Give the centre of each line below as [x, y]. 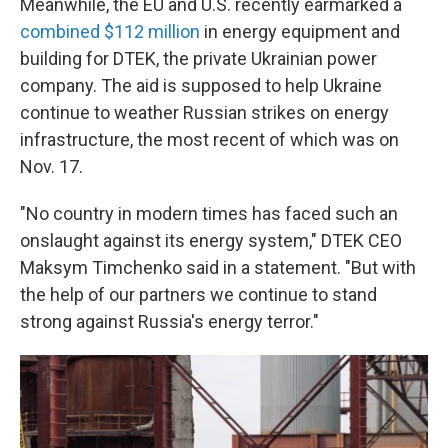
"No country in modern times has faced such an [209, 213]
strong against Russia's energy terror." [169, 321]
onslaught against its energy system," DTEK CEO [211, 240]
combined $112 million [110, 31]
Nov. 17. [51, 166]
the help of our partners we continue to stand [198, 294]
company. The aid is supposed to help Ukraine [201, 85]
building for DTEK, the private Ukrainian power [198, 58]
